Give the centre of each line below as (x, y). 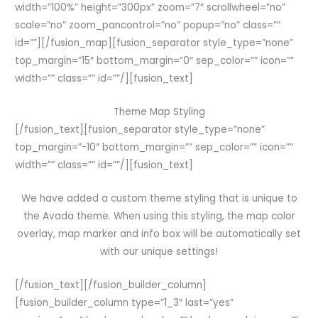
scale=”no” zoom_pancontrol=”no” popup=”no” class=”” (148, 26)
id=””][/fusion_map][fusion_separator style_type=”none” (154, 43)
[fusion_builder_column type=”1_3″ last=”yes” (125, 303)
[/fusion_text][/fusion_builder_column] (111, 285)
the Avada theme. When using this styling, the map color (159, 216)
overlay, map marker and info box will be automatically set (159, 234)
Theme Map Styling (159, 112)
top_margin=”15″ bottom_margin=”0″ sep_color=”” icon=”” (155, 61)
